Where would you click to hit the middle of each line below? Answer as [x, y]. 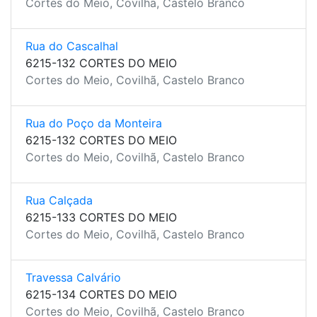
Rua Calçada [59, 200]
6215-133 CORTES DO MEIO [101, 217]
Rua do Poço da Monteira [94, 123]
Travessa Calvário [73, 277]
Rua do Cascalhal [72, 46]
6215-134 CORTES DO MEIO [101, 294]
